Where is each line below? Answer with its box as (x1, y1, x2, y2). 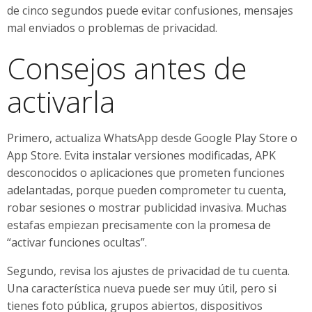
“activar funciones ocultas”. (7, 234, 147, 250)
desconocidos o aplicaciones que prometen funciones (7, 164, 285, 180)
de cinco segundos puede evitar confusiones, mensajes (7, 2, 293, 18)
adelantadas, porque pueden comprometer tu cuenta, (7, 182, 286, 198)
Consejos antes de (7, 47, 247, 88)
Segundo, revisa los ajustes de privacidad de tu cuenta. (7, 263, 290, 279)
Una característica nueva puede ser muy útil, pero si (7, 280, 276, 296)
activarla (7, 81, 115, 121)
